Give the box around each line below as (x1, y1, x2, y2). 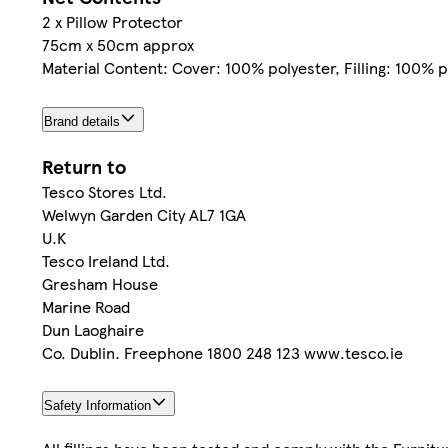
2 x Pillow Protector (42, 9, 183, 33)
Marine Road (42, 294, 130, 318)
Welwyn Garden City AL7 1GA (42, 202, 246, 226)
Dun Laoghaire (42, 317, 144, 341)
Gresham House (42, 271, 158, 295)
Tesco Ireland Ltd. (42, 248, 170, 272)
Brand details (44, 113, 120, 129)
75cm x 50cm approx (42, 32, 194, 56)
